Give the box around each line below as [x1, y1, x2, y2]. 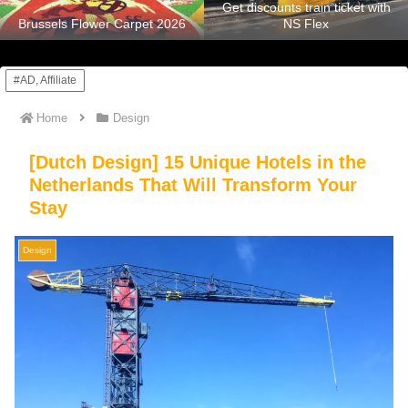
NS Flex [283, 16, 329, 32]
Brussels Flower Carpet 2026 [18, 16, 186, 32]
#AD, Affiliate [14, 73, 76, 87]
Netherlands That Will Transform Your [29, 174, 357, 195]
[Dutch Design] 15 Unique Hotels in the [29, 151, 366, 172]
